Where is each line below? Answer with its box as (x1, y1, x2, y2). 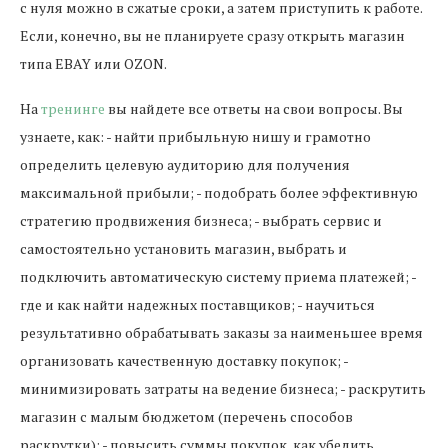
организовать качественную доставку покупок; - (20, 351, 348, 370)
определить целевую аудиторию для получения (20, 155, 350, 174)
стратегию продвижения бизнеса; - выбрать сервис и (20, 211, 382, 230)
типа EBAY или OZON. (20, 54, 167, 73)
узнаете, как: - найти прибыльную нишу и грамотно (20, 127, 371, 146)
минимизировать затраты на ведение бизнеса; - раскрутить (20, 379, 426, 398)
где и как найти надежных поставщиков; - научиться (20, 295, 375, 314)
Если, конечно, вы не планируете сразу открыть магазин (20, 26, 405, 45)
